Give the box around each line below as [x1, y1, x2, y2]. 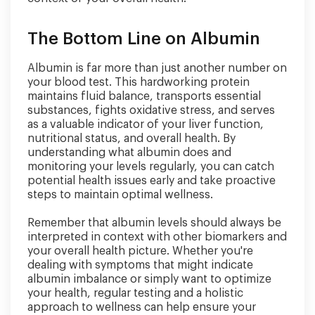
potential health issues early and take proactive [27, 174, 276, 186]
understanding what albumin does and [27, 146, 231, 158]
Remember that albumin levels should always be [27, 217, 281, 229]
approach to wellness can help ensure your [27, 301, 256, 313]
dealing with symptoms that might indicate [27, 259, 253, 271]
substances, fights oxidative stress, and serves [27, 104, 275, 116]
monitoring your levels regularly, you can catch [27, 160, 274, 172]
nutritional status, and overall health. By [27, 132, 236, 144]
